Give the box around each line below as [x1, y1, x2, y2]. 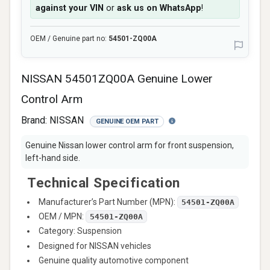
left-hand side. [25, 153, 80, 163]
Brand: [21, 115, 49, 126]
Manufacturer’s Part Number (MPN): [39, 197, 177, 207]
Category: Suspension [39, 226, 122, 236]
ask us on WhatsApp [117, 3, 201, 13]
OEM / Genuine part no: [30, 34, 108, 43]
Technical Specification [27, 175, 180, 191]
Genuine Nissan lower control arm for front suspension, [25, 140, 234, 150]
